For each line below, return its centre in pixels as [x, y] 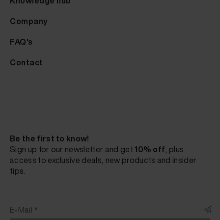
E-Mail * [24, 210]
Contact [27, 63]
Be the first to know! [50, 139]
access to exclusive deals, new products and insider [103, 160]
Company [29, 21]
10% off [150, 150]
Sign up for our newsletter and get [72, 150]
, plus [175, 150]
